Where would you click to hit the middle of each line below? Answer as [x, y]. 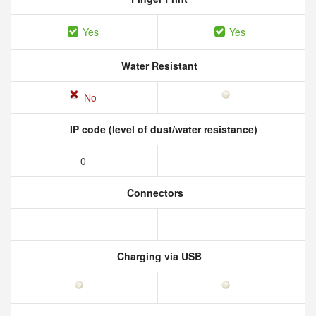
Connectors [154, 193]
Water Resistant [158, 66]
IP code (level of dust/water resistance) [162, 129]
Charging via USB [158, 256]
